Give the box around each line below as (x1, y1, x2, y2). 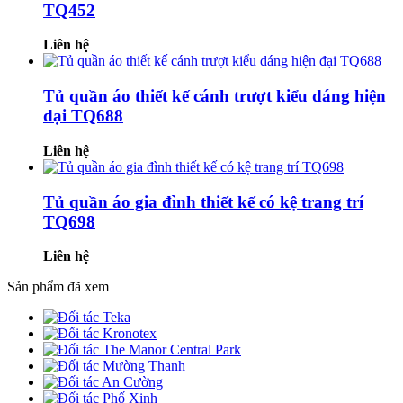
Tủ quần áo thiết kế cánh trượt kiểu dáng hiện (43, 86, 386, 106)
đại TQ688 (43, 106, 123, 126)
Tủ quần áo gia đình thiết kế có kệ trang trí (43, 192, 363, 211)
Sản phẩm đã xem (7, 279, 109, 295)
